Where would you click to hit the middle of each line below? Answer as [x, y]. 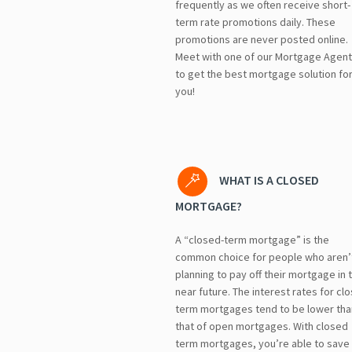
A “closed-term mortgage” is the [252, 239]
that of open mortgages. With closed [261, 326]
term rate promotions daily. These [255, 22]
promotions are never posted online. [261, 39]
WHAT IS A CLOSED [269, 180]
